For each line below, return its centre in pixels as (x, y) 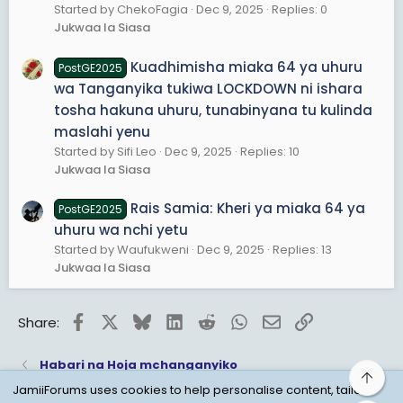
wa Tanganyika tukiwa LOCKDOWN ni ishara (208, 88)
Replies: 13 (302, 249)
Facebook (119, 319)
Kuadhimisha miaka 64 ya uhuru (247, 67)
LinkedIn (209, 319)
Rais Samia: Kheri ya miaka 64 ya (248, 208)
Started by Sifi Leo (105, 151)
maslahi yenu (102, 131)
